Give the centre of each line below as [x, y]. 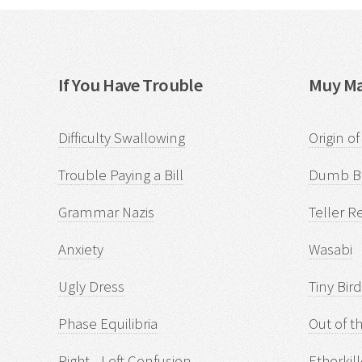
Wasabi [330, 249]
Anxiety [81, 249]
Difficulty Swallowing [122, 137]
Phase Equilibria [108, 323]
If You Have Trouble [130, 85]
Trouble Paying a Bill [121, 175]
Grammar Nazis [106, 212]
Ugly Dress [91, 286]
